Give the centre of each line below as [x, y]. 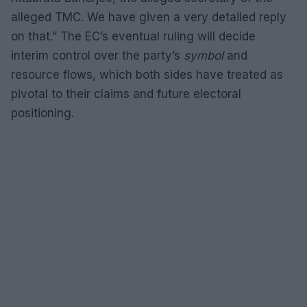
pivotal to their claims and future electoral [126, 94]
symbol [204, 56]
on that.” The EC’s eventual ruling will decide [133, 36]
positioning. [42, 113]
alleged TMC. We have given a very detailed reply [149, 17]
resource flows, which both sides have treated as [147, 75]
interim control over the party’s [97, 56]
